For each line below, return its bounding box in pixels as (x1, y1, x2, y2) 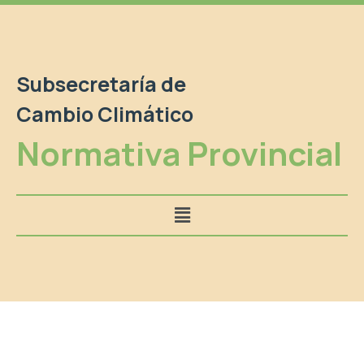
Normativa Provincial (16, 131, 342, 175)
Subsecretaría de (16, 70, 186, 98)
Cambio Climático (16, 100, 193, 128)
